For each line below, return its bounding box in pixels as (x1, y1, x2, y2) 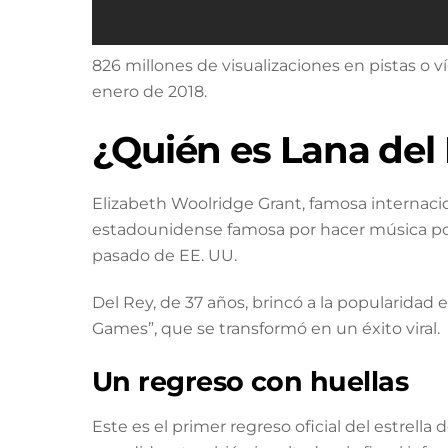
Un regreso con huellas (92, 364, 409, 398)
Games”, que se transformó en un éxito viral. (92, 318, 440, 338)
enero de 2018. (92, 81, 207, 101)
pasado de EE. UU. (92, 246, 237, 266)
